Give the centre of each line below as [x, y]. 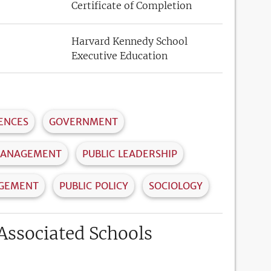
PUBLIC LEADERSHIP [130, 154]
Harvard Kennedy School [129, 41]
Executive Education [119, 56]
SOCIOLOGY [176, 186]
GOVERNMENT [83, 122]
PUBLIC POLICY [94, 186]
